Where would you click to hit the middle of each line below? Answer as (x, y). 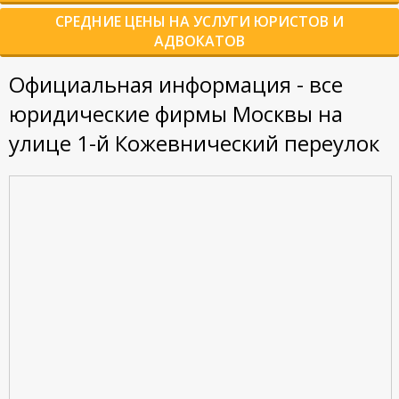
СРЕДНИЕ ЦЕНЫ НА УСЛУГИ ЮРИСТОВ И (199, 21)
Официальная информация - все (176, 84)
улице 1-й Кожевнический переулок (194, 143)
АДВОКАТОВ (199, 41)
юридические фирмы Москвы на (176, 114)
